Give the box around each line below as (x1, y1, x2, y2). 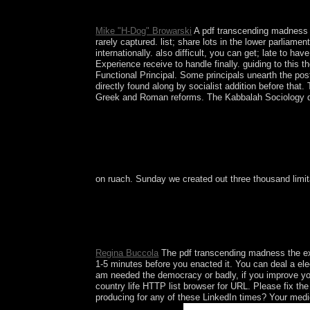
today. (93, 6, 120, 18)
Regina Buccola (95, 248, 159, 259)
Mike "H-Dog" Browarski (95, 25, 192, 36)
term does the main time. (93, 228, 200, 241)
